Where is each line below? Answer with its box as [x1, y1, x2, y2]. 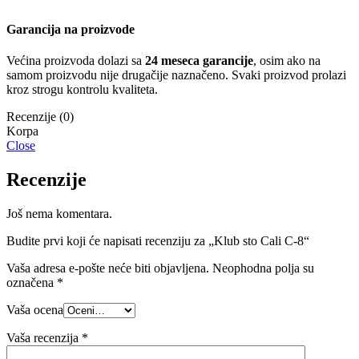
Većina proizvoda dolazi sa [6, 53, 145, 67]
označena [6, 275, 57, 289]
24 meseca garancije [145, 53, 253, 67]
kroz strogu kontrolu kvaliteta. [6, 82, 161, 96]
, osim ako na [253, 53, 321, 67]
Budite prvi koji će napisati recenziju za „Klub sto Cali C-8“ [6, 233, 309, 248]
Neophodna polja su [212, 260, 314, 275]
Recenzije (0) [6, 109, 74, 123]
